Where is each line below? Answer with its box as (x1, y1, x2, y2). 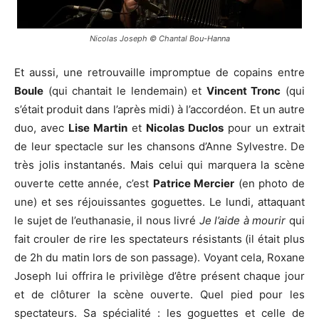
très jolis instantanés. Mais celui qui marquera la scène (14, 157, 305, 172)
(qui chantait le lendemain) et (43, 83, 206, 98)
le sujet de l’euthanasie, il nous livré (14, 213, 199, 227)
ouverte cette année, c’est (14, 176, 153, 190)
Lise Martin (68, 120, 127, 135)
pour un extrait (224, 120, 305, 135)
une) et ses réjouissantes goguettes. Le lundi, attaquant (14, 194, 305, 209)
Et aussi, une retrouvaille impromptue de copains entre (14, 65, 305, 79)
